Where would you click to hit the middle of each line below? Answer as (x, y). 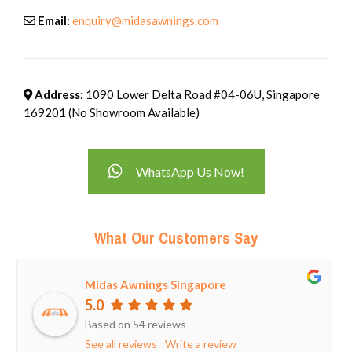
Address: (58, 94)
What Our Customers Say (176, 237)
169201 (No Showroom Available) (112, 112)
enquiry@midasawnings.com (145, 20)
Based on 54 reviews (136, 324)
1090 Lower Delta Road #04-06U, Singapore (202, 94)
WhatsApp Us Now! (190, 171)
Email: (53, 20)
